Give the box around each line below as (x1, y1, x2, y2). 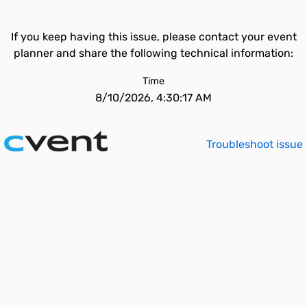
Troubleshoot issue (206, 138, 303, 151)
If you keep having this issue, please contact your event (10, 30, 297, 43)
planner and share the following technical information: (14, 47, 293, 60)
